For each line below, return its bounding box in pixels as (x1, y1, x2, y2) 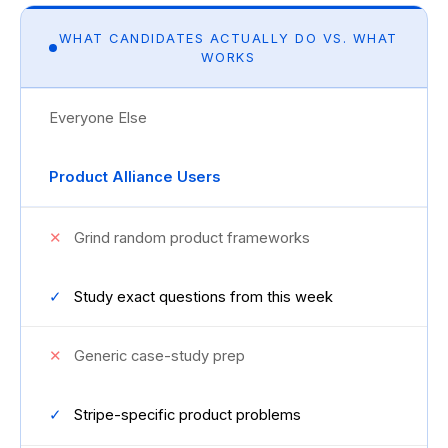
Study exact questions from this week (70, 287, 333, 306)
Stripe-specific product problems (70, 406, 301, 425)
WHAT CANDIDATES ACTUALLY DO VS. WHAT (58, 30, 398, 46)
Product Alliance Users (49, 167, 220, 186)
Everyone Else (49, 109, 147, 128)
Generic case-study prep (70, 347, 245, 366)
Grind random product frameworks (70, 228, 310, 247)
